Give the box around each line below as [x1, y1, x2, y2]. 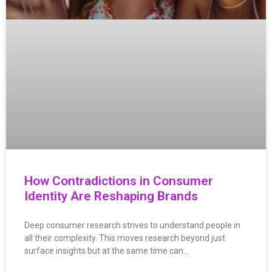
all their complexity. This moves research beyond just [24, 233, 225, 243]
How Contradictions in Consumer [24, 173, 213, 188]
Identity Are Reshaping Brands [24, 188, 198, 203]
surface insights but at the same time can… [24, 245, 189, 256]
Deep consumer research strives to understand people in [24, 220, 240, 230]
